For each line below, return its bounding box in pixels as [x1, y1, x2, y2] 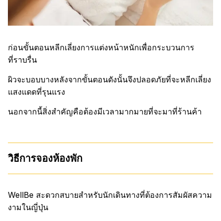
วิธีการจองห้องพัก [8, 152, 82, 165]
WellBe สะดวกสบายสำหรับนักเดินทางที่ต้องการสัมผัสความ [8, 190, 212, 200]
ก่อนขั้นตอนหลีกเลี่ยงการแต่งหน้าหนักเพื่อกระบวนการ [8, 42, 194, 53]
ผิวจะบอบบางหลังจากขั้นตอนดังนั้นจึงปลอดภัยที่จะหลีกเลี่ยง [8, 74, 211, 85]
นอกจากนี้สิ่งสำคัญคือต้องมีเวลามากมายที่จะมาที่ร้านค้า [8, 107, 202, 117]
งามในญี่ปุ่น [8, 202, 48, 213]
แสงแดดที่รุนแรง [8, 87, 65, 97]
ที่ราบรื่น [8, 55, 37, 65]
